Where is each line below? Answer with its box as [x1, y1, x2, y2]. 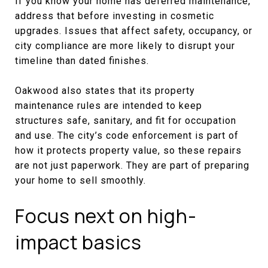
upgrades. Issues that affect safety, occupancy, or [15, 25, 252, 36]
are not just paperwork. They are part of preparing [15, 159, 249, 171]
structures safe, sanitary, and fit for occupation [15, 114, 236, 126]
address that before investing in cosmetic [15, 10, 214, 22]
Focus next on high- [15, 202, 197, 229]
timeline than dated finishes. [15, 54, 149, 66]
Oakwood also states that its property [15, 84, 195, 96]
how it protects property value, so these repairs [15, 144, 242, 156]
